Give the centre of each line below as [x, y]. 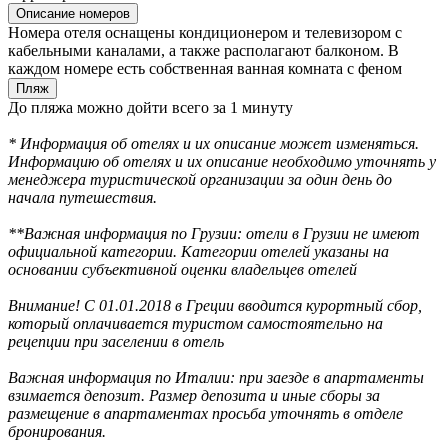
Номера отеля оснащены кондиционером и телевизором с [205, 33]
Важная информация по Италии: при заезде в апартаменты [216, 378]
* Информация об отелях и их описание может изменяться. [213, 144]
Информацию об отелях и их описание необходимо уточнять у [222, 162]
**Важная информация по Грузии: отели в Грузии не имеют [214, 234]
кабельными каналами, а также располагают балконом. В [203, 51]
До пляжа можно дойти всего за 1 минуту [150, 108]
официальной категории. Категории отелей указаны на [198, 252]
